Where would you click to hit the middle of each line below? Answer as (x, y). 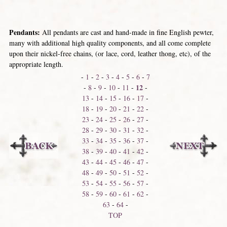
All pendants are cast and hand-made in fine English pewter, (127, 32)
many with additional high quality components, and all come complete (110, 43)
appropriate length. (36, 64)
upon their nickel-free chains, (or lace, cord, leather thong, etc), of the (110, 53)
